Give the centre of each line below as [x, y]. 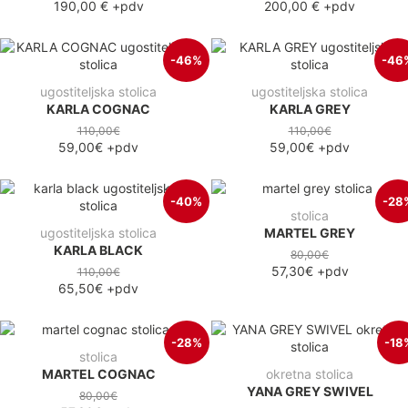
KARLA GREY [310, 108]
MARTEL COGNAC [98, 373]
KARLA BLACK [98, 250]
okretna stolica [310, 373]
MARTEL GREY [310, 232]
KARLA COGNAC [98, 108]
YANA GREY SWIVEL [310, 391]
